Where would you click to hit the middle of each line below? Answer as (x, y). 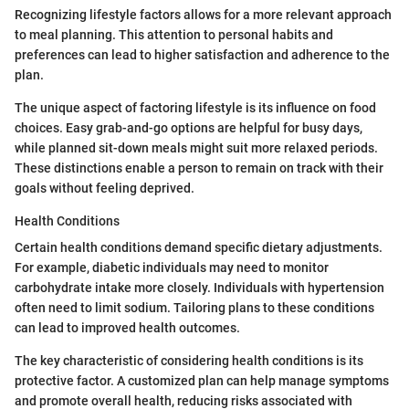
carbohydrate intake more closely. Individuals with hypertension (199, 288)
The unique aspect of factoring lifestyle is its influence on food (195, 108)
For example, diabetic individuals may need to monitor (172, 268)
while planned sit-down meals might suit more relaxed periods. (196, 148)
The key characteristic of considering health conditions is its (189, 361)
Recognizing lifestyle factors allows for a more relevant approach (203, 15)
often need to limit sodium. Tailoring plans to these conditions (194, 308)
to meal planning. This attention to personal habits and (174, 35)
